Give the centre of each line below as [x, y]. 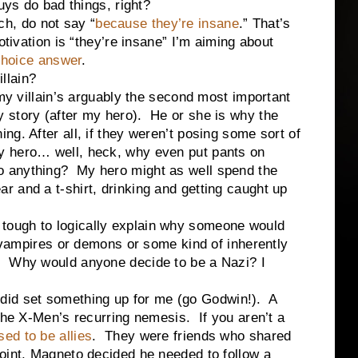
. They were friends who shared [192, 336]
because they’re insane [167, 24]
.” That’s [265, 24]
